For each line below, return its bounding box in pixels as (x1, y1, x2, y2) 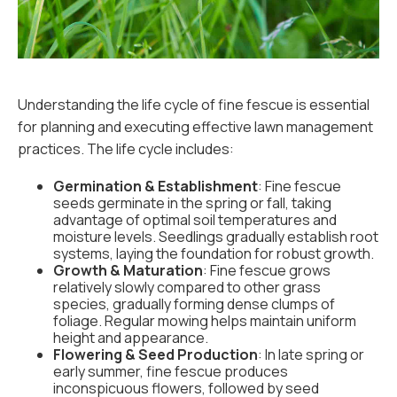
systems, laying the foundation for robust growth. (53, 244, 374, 263)
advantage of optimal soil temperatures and (53, 210, 337, 230)
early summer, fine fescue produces (53, 362, 288, 381)
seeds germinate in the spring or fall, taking (53, 193, 331, 213)
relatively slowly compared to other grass (53, 277, 321, 297)
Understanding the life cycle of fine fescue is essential (18, 95, 370, 114)
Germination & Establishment (53, 176, 258, 196)
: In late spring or (258, 345, 364, 364)
